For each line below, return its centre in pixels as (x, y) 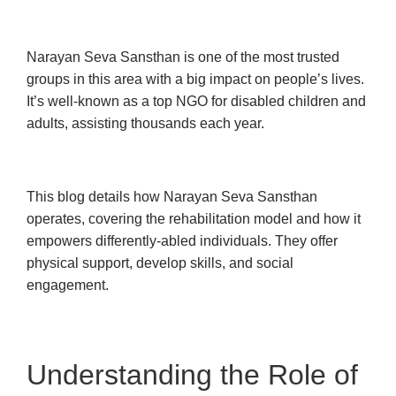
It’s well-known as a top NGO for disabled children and (196, 102)
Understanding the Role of (192, 375)
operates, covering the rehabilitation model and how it (194, 219)
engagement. (68, 286)
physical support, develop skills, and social (160, 263)
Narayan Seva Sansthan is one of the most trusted (183, 57)
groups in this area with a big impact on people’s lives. (195, 80)
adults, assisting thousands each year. (145, 124)
